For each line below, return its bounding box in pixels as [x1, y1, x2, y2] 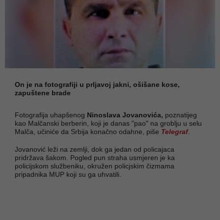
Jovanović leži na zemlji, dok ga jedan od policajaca [15, 145, 174, 153]
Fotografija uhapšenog [15, 110, 85, 119]
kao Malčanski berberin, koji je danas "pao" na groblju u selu [15, 119, 202, 127]
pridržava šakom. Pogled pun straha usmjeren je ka [15, 153, 175, 162]
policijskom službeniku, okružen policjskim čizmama [15, 162, 174, 170]
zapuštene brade [15, 88, 71, 97]
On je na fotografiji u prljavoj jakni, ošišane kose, [15, 80, 180, 88]
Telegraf [161, 127, 188, 136]
